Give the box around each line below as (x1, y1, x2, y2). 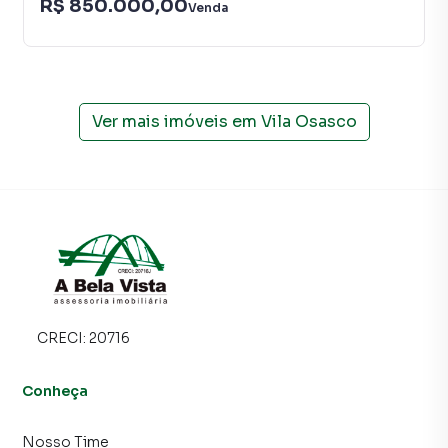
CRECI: (37, 329, 89, 347)
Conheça (22, 382, 89, 400)
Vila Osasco (260, 111, 357, 132)
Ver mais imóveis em (91, 111, 257, 132)
